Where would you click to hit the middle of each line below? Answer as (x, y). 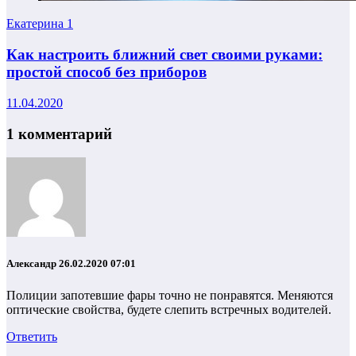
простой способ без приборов (106, 72)
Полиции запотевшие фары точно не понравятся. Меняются (170, 295)
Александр (33, 264)
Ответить (32, 336)
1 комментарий (59, 133)
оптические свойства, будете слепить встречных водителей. (169, 309)
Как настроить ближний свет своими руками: (164, 55)
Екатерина (37, 24)
